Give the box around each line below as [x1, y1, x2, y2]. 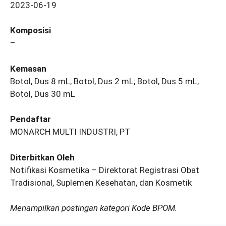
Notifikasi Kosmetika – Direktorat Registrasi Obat [10, 164, 199, 175]
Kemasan [10, 63, 46, 74]
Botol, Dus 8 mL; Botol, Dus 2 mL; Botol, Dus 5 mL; [10, 76, 199, 86]
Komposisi [10, 25, 51, 36]
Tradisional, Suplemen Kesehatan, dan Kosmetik [10, 177, 192, 188]
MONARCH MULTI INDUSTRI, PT [10, 127, 130, 137]
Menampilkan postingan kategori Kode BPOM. [10, 203, 177, 213]
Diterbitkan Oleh [10, 152, 75, 162]
